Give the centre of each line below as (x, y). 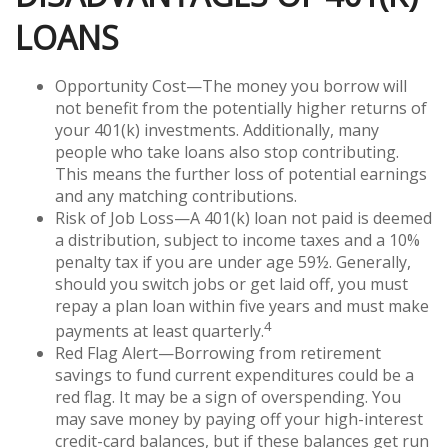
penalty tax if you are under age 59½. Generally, (233, 261)
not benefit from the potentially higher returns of (241, 107)
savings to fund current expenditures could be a (234, 374)
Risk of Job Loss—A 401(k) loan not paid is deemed (243, 217)
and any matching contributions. (176, 195)
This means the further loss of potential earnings (241, 173)
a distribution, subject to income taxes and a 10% (237, 239)
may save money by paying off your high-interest (239, 418)
